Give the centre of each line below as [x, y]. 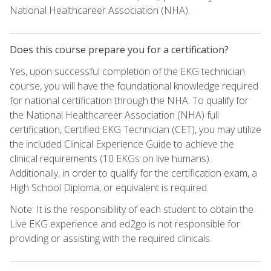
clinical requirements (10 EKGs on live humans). [110, 158]
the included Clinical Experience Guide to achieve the [122, 144]
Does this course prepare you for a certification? [119, 49]
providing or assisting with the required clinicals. [111, 238]
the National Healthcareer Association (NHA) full [114, 115]
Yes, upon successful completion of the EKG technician [127, 71]
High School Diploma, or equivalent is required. [109, 187]
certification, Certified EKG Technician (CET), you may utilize [135, 129]
